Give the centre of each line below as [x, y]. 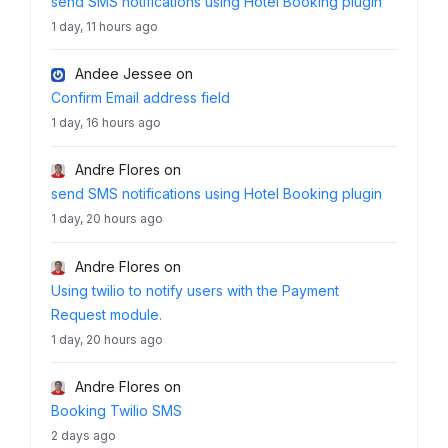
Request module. [106, 314]
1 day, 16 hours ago [106, 122]
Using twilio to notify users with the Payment [195, 290]
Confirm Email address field [140, 97]
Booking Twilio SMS [116, 410]
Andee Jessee [123, 73]
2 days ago [83, 435]
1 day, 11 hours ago [104, 26]
